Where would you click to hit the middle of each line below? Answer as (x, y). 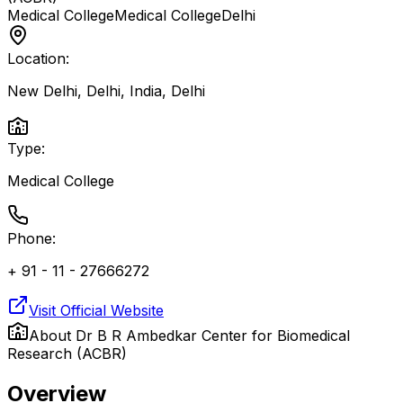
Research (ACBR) (67, 354)
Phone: (31, 238)
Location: (38, 58)
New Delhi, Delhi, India (85, 91)
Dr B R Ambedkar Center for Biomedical (213, 336)
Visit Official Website (96, 310)
